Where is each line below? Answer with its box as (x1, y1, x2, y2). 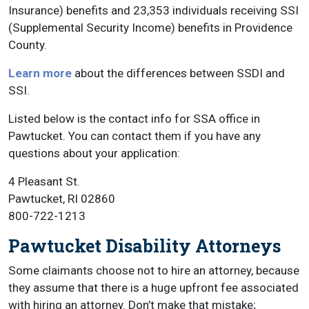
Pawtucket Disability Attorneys (8, 235, 281, 257)
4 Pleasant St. (8, 175, 87, 188)
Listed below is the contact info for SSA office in (8, 112, 260, 126)
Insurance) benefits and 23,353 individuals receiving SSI (8, 3, 299, 17)
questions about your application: (8, 146, 180, 160)
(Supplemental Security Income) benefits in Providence (8, 21, 292, 34)
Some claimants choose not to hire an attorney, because (8, 263, 299, 277)
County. (8, 38, 47, 52)
